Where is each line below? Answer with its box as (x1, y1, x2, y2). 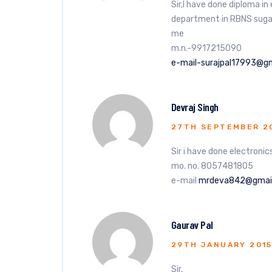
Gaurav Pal (171, 218, 213, 231)
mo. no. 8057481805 (171, 161, 253, 171)
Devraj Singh (171, 100, 219, 114)
